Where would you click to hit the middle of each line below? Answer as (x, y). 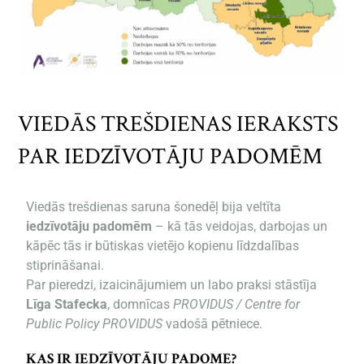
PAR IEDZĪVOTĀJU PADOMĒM (171, 156)
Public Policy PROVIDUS (95, 323)
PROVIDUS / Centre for (237, 304)
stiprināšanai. (65, 265)
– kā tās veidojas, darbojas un (240, 226)
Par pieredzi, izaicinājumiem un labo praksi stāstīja (172, 284)
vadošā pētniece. (213, 323)
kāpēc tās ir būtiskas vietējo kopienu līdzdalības (163, 245)
